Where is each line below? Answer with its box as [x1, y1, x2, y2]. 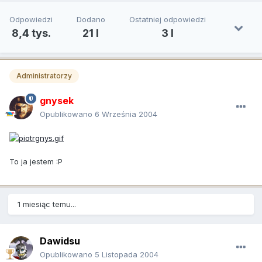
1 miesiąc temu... [18, 199, 76, 209]
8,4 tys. [11, 27, 51, 40]
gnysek [40, 94, 74, 106]
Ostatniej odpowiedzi [129, 15, 206, 25]
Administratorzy [16, 71, 72, 81]
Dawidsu [40, 235, 80, 247]
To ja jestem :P [9, 156, 63, 166]
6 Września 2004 [95, 109, 157, 119]
